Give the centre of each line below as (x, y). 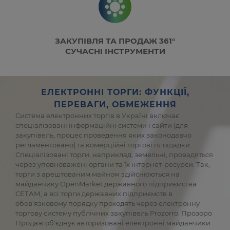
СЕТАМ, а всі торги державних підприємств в (94, 193)
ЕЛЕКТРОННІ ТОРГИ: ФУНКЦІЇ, (115, 92)
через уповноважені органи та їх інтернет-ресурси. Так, (113, 164)
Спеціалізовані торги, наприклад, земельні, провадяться (114, 154)
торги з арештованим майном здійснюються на (98, 174)
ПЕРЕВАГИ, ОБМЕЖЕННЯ (115, 104)
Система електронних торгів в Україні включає (97, 115)
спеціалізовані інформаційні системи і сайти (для (102, 125)
